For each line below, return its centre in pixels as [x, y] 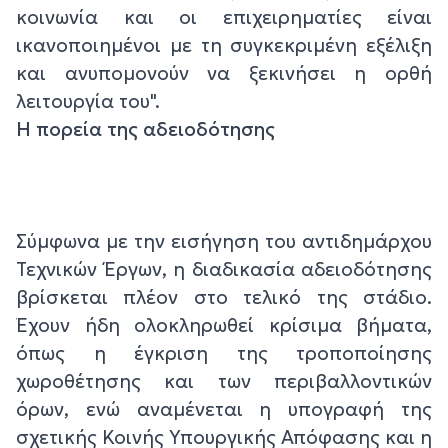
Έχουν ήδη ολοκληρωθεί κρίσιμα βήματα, [224, 325]
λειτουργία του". [88, 101]
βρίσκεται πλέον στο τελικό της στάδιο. [224, 297]
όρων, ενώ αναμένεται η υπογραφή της [224, 409]
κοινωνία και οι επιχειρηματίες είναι [224, 17]
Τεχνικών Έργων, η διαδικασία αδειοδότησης [224, 269]
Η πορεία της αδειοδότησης [145, 129]
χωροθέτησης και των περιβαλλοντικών [224, 381]
